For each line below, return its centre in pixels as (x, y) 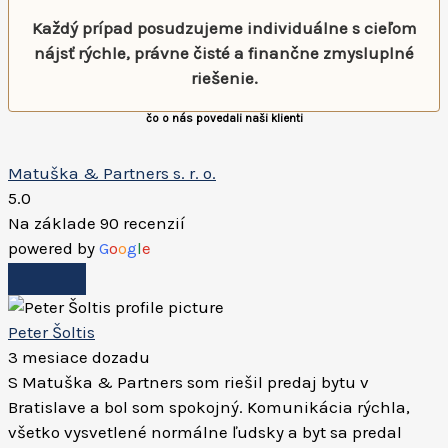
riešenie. (224, 78)
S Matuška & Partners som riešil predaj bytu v (188, 382)
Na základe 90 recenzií (96, 223)
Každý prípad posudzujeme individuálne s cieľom (224, 28)
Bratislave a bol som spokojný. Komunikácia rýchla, (209, 407)
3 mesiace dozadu (79, 357)
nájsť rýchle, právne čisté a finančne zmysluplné (224, 53)
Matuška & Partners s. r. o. (112, 173)
